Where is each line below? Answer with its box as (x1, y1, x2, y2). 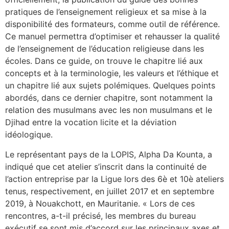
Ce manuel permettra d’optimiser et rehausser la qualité (5, 31, 220, 42)
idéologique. (5, 129, 53, 140)
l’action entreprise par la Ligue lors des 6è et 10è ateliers (5, 173, 224, 184)
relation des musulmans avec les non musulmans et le (5, 105, 212, 116)
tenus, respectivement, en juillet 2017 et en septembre (5, 186, 214, 196)
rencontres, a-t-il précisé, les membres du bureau (5, 210, 196, 221)
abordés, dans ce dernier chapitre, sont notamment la (5, 93, 213, 103)
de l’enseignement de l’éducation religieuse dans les (5, 43, 204, 54)
